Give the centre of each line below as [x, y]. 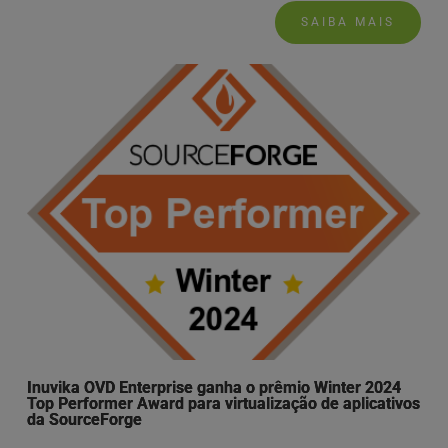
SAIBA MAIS [348, 22]
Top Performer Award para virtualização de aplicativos [223, 403]
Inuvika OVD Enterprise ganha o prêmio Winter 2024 [213, 387]
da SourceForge [84, 419]
